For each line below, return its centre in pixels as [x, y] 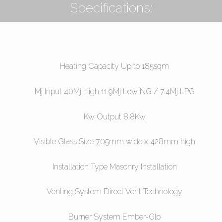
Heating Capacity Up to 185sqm [114, 66]
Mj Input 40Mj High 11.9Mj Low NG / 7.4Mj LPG [114, 91]
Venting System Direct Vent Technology [114, 192]
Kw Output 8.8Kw [114, 116]
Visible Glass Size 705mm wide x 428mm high [114, 142]
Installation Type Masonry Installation [114, 166]
